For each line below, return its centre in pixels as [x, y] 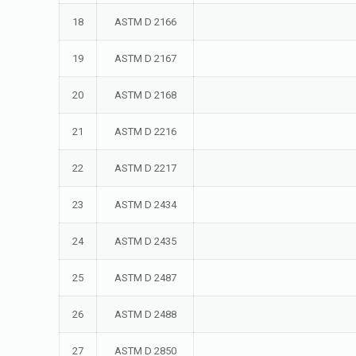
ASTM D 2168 [145, 95]
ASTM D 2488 [145, 314]
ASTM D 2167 [145, 58]
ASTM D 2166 [145, 22]
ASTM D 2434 [145, 205]
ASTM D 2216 [145, 132]
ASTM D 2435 [145, 241]
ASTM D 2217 [145, 168]
